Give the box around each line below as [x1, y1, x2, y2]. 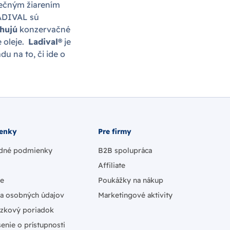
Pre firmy [98, 127, 131, 136]
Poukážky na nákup [98, 176, 163, 185]
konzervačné [17, 24, 70, 34]
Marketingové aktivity [98, 190, 172, 200]
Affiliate [98, 161, 125, 170]
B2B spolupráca [98, 146, 152, 155]
